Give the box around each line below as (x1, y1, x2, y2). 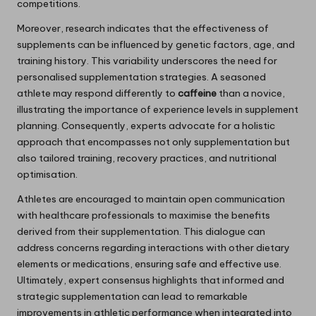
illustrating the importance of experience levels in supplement (17, 103, 298, 116)
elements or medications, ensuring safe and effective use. (17, 257, 281, 271)
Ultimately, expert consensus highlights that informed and (17, 274, 284, 287)
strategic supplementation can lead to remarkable (17, 290, 248, 303)
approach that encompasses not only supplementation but (17, 135, 290, 149)
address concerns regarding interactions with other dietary (17, 241, 290, 255)
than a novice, (217, 87, 285, 100)
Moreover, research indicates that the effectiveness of (17, 22, 269, 35)
